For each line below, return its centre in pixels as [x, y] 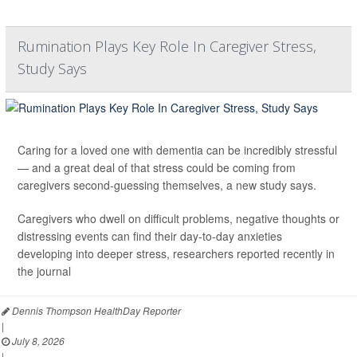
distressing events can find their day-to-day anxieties [150, 235]
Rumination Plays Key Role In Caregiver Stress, [167, 46]
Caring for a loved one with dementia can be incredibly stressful [177, 149]
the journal [44, 271]
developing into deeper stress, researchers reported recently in [176, 253]
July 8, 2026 [37, 340]
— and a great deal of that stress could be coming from [157, 167]
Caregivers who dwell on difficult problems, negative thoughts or [178, 218]
